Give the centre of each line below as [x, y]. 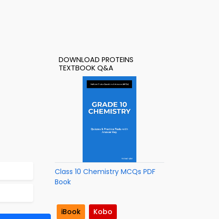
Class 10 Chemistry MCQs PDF [105, 172]
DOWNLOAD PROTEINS [96, 60]
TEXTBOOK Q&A [86, 68]
